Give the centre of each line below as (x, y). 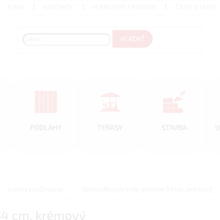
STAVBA (174, 127)
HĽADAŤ (133, 39)
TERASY (110, 127)
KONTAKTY (59, 7)
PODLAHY (46, 127)
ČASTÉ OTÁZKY (196, 7)
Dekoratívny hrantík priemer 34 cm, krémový (148, 190)
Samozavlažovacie (35, 190)
